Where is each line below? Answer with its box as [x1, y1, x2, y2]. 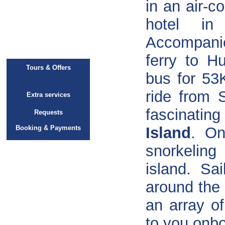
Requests [34, 108, 63, 116]
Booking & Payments [16, 124, 81, 132]
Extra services [26, 91, 70, 98]
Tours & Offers [26, 64, 71, 71]
